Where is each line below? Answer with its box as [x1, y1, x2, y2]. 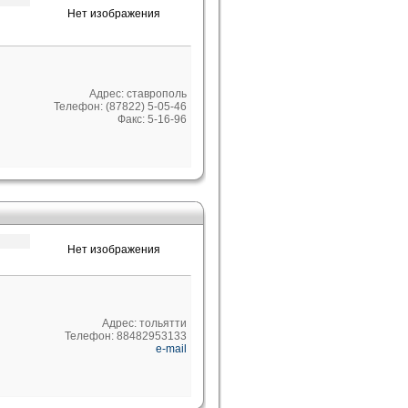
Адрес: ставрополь [89, 87, 187, 100]
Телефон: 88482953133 [65, 330, 187, 342]
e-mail [156, 342, 187, 355]
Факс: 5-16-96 [117, 113, 187, 126]
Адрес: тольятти [102, 317, 187, 330]
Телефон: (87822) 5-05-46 [54, 100, 187, 113]
